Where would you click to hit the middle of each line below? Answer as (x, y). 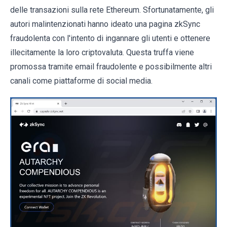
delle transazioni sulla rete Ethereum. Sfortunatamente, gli (112, 10)
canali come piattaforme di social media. (81, 81)
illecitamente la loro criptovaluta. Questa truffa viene (102, 52)
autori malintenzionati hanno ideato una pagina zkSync (105, 24)
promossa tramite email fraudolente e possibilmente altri (111, 67)
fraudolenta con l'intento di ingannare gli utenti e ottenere (110, 38)
